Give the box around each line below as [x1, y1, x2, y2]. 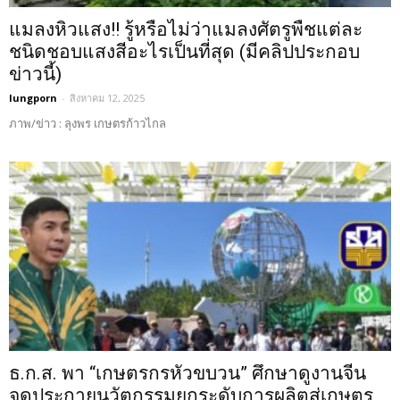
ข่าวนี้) [9, 63, 62, 86]
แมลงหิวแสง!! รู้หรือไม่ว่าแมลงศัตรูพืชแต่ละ [9, 19, 362, 41]
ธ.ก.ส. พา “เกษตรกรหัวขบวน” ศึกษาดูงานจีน [9, 362, 366, 384]
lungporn [9, 91, 57, 105]
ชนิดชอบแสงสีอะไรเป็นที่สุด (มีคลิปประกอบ [9, 41, 360, 63]
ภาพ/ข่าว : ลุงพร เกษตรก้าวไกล [9, 115, 166, 132]
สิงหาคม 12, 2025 [70, 91, 145, 105]
